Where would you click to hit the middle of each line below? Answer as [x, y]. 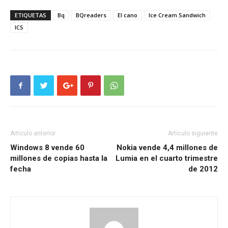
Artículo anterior [33, 134]
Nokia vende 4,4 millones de [167, 148]
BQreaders [91, 15]
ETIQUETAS [31, 15]
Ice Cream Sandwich [177, 15]
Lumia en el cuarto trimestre [167, 159]
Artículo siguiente [193, 134]
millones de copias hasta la [59, 159]
